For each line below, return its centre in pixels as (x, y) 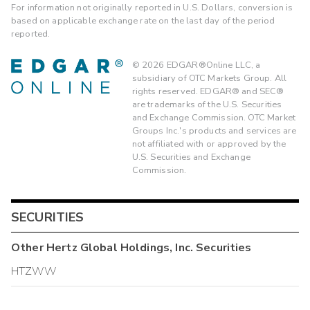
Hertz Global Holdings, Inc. (119, 248)
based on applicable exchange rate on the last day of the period (143, 21)
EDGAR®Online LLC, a (212, 65)
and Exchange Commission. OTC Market (213, 117)
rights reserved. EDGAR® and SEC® (208, 91)
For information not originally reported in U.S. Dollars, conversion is (152, 8)
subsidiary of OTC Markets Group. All (209, 78)
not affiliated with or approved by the (209, 144)
